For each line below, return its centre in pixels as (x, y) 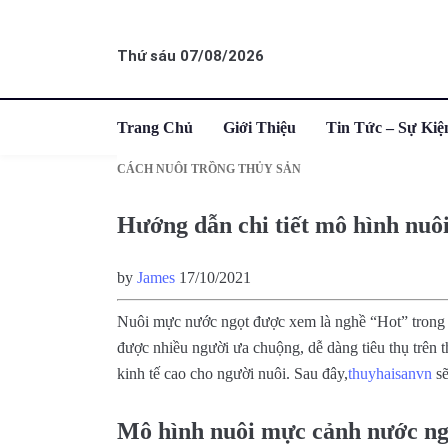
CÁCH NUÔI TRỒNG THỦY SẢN (209, 169)
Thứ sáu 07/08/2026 (190, 56)
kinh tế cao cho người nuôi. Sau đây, (232, 373)
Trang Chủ (155, 127)
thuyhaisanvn (390, 373)
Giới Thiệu (259, 127)
